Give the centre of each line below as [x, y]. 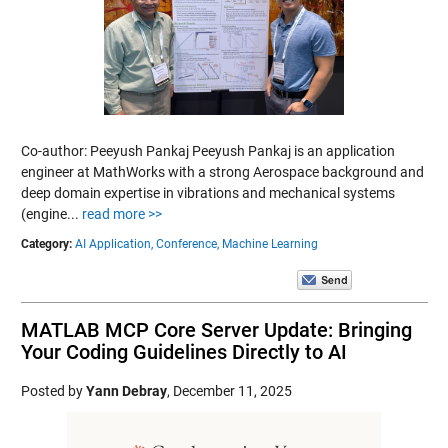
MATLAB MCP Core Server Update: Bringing [216, 330]
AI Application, [113, 244]
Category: [46, 244]
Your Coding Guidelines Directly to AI [183, 352]
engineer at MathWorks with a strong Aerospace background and [222, 172]
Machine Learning [269, 244]
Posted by [53, 391]
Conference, [187, 244]
